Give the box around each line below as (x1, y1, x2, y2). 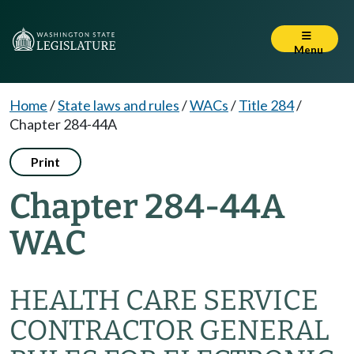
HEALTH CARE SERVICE (9, 284, 318, 317)
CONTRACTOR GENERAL (9, 314, 330, 347)
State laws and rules (58, 96, 179, 114)
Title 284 (239, 96, 294, 114)
